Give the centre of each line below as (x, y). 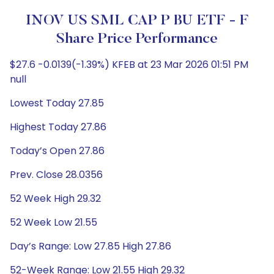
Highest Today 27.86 (58, 127)
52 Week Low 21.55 (54, 222)
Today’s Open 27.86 (57, 151)
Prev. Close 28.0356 (56, 175)
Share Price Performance (137, 39)
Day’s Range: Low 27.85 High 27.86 (91, 246)
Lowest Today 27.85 (57, 103)
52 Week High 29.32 (55, 198)
